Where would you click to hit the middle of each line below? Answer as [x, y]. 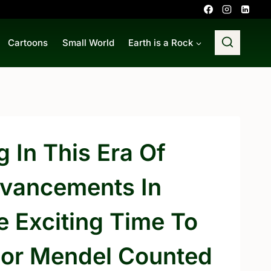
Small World [88, 42]
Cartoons [28, 42]
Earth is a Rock [160, 42]
